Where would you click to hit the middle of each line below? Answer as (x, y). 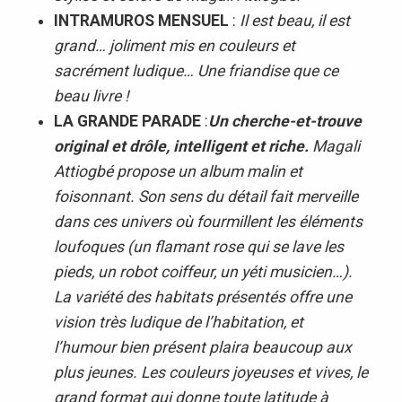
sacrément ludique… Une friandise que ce (196, 70)
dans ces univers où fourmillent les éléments (208, 221)
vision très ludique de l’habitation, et (178, 322)
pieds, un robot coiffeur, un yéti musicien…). (203, 271)
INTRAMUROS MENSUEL (141, 20)
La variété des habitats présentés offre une (202, 297)
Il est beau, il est (294, 20)
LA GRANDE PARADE (127, 121)
